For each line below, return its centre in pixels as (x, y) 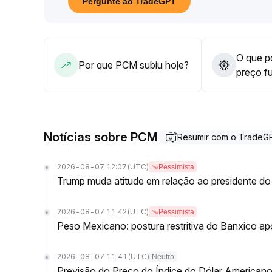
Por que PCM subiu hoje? (134, 65)
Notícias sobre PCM (101, 137)
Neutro (163, 257)
